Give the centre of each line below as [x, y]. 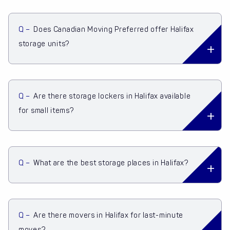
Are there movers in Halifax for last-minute [109, 216]
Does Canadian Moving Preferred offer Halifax [114, 30]
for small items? [46, 111]
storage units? [44, 44]
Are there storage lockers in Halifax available [112, 97]
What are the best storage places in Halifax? [111, 163]
